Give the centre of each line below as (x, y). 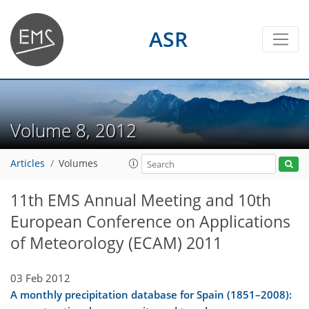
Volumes (78, 164)
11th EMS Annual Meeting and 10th (141, 200)
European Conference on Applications (150, 222)
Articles (28, 164)
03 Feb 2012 (40, 278)
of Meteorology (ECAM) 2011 (116, 243)
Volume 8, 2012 (78, 130)
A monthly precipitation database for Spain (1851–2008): (151, 294)
